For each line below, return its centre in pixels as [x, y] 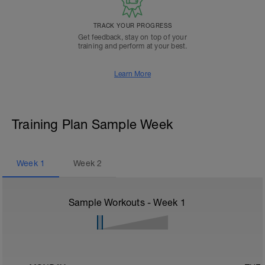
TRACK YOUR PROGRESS [132, 25]
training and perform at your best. [132, 46]
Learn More [132, 74]
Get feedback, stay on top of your [132, 37]
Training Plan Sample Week [92, 124]
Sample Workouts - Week [124, 202]
